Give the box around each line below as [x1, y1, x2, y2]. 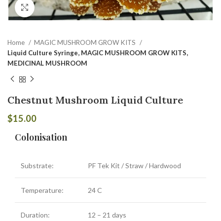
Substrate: [21, 161, 54, 170]
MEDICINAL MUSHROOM [7, 59, 87, 67]
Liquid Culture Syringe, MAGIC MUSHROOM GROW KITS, [7, 49, 188, 57]
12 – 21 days [88, 210, 126, 219]
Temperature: [21, 185, 64, 194]
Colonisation [15, 131, 67, 143]
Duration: [21, 210, 50, 219]
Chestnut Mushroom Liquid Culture [7, 93, 183, 106]
